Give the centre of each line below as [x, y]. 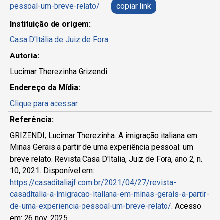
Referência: [32, 120]
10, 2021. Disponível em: [52, 171]
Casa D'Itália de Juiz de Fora [59, 40]
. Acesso [186, 206]
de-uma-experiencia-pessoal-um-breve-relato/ [91, 206]
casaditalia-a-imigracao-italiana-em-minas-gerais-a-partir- [110, 194]
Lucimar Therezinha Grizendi [58, 72]
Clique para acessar [44, 104]
